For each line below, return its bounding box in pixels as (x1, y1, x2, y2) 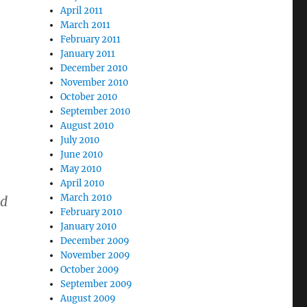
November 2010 (60, 77, 129, 88)
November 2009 (60, 249, 131, 261)
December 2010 (60, 62, 128, 74)
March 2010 (60, 192, 112, 204)
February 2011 (60, 34, 121, 45)
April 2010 (60, 177, 105, 189)
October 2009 (60, 264, 120, 275)
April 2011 (60, 5, 103, 16)
